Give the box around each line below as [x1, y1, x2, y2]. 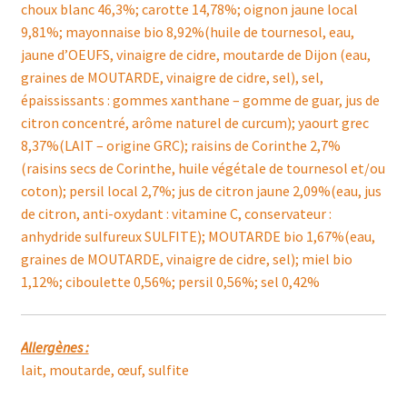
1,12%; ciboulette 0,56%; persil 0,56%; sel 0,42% [20, 273, 320, 292]
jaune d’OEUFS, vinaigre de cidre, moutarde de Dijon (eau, [20, 45, 371, 65]
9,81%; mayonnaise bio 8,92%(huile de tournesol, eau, [20, 23, 354, 42]
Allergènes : [20, 337, 89, 356]
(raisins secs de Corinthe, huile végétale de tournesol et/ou [20, 159, 385, 178]
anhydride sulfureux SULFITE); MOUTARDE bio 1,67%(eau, [20, 227, 375, 246]
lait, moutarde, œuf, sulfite [20, 360, 189, 379]
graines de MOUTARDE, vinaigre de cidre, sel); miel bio [20, 250, 352, 269]
